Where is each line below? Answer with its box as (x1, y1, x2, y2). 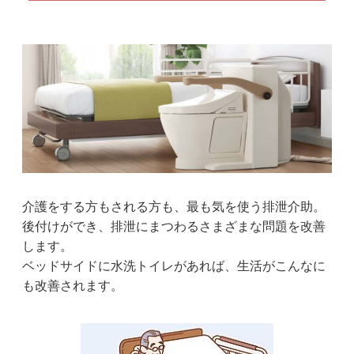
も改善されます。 (21, 277, 123, 293)
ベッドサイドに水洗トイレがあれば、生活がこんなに (21, 258, 326, 273)
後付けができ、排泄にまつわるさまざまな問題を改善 (21, 218, 326, 234)
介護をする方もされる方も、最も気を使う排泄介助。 (21, 198, 326, 214)
